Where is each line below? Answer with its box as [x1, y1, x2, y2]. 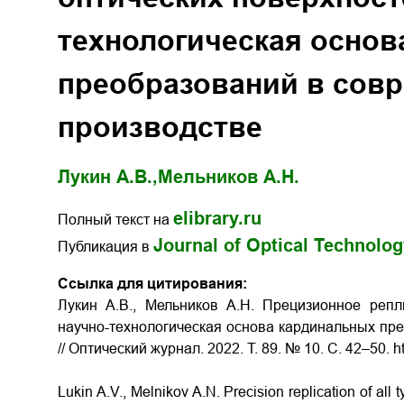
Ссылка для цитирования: [58, 276, 247, 291]
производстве [58, 111, 262, 143]
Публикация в [58, 239, 153, 254]
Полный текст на [58, 212, 173, 227]
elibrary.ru [173, 208, 262, 228]
